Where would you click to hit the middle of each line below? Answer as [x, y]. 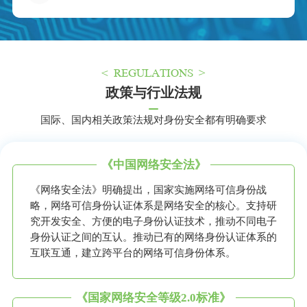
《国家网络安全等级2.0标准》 [153, 298]
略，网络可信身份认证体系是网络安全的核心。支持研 [153, 206]
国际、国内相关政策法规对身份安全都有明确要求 [153, 120]
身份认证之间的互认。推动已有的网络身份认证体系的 [153, 237]
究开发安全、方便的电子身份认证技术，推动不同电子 [153, 222]
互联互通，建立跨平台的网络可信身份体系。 [133, 253]
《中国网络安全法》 [153, 165]
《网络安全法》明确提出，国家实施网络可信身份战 [148, 190]
